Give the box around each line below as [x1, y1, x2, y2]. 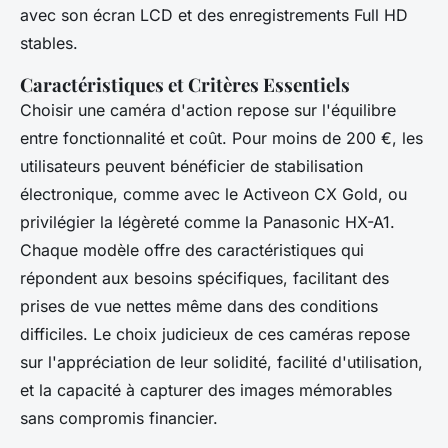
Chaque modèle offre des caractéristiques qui [20, 240, 364, 261]
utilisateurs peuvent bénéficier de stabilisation [20, 156, 363, 177]
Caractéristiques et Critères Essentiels [20, 72, 350, 98]
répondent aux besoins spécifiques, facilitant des [20, 268, 389, 289]
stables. [20, 33, 78, 54]
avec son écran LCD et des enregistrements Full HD [20, 5, 408, 26]
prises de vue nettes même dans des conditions [20, 296, 378, 317]
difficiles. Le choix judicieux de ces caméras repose [20, 324, 410, 345]
